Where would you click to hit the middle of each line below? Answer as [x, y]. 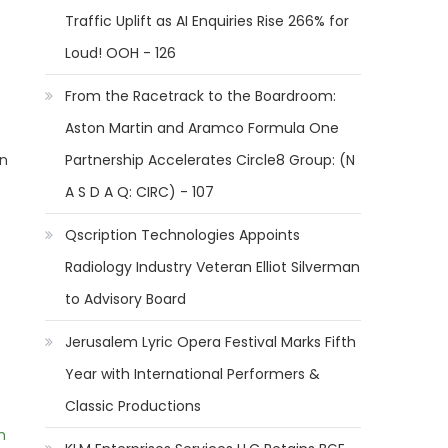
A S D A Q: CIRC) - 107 [140, 192]
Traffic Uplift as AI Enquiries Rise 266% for [207, 21]
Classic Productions [133, 406]
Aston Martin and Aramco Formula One [202, 128]
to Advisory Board [126, 299]
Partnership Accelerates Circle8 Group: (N [210, 160]
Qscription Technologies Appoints [183, 235]
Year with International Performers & [193, 374]
